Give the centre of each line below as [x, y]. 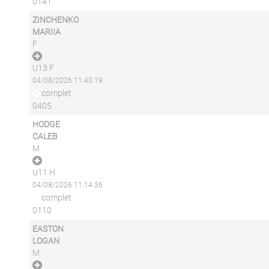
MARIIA [46, 32]
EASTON [48, 229]
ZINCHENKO [55, 20]
